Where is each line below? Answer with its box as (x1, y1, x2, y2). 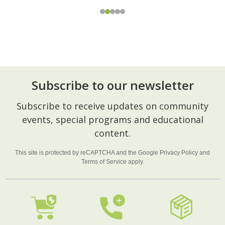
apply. (126, 158, 144, 165)
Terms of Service (81, 158, 127, 165)
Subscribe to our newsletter (31, 76, 194, 93)
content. (94, 127, 131, 139)
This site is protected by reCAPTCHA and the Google (15, 149, 160, 156)
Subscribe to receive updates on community (17, 99, 208, 112)
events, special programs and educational (22, 113, 203, 126)
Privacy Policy (160, 149, 198, 156)
